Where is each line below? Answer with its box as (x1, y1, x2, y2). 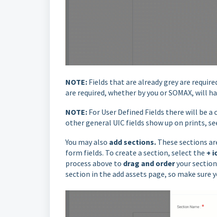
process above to (65, 158, 123, 168)
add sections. (108, 137, 156, 147)
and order (141, 158, 176, 168)
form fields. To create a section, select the (65, 147, 206, 157)
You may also (65, 137, 108, 147)
